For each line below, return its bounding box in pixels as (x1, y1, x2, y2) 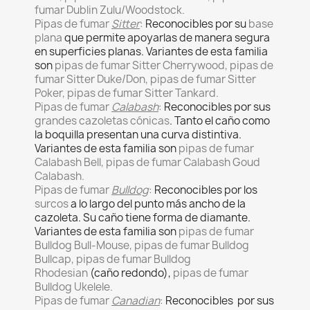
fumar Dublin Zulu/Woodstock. (35, 3, 185, 17)
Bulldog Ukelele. (35, 280, 113, 294)
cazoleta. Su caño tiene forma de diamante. (35, 210, 250, 225)
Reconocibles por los (154, 183, 257, 197)
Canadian (111, 293, 160, 308)
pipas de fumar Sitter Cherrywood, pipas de (55, 58, 273, 73)
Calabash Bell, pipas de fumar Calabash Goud (35, 155, 260, 170)
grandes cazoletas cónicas (35, 113, 170, 128)
